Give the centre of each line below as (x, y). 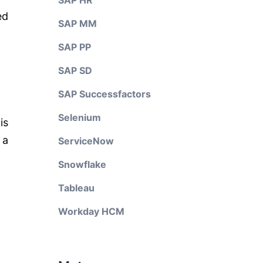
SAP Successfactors (104, 94)
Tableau (76, 188)
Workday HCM (91, 211)
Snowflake (82, 164)
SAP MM (77, 23)
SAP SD (75, 70)
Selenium (79, 117)
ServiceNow (86, 141)
